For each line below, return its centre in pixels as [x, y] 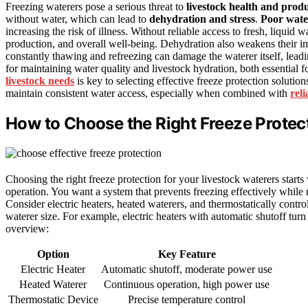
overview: [27, 228]
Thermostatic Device [53, 299]
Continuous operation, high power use [187, 284]
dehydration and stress [202, 19]
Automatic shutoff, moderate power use [187, 269]
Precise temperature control [187, 299]
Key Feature [187, 254]
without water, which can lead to [77, 19]
